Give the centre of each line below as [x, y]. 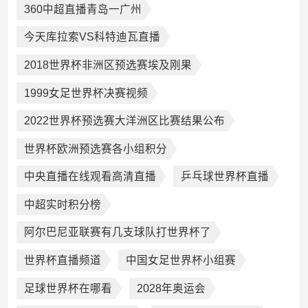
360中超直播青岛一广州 [82, 9]
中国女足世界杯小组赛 [180, 261]
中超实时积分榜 [62, 204]
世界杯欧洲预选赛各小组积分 [95, 148]
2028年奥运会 [171, 288]
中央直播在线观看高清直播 [90, 177]
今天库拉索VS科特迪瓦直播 [92, 37]
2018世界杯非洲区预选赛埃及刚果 [108, 65]
